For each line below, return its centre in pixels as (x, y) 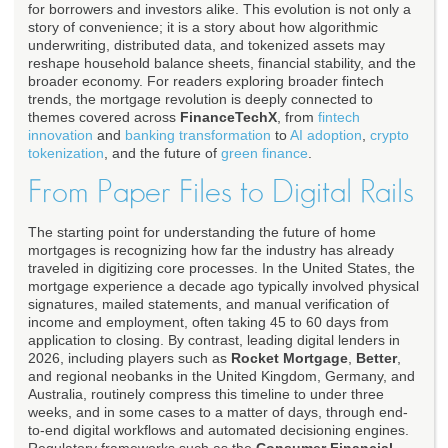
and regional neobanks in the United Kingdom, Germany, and (221, 376)
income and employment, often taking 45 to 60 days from (208, 322)
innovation (60, 135)
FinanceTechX (228, 117)
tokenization (66, 153)
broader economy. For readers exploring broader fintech (206, 81)
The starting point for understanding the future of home (202, 232)
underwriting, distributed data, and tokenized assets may (206, 45)
